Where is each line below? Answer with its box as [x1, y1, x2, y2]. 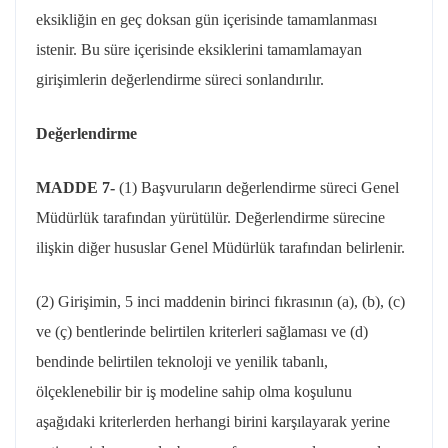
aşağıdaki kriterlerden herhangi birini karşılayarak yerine [36, 413, 390, 430]
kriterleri [209, 323, 262, 340]
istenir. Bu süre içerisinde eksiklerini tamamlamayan [36, 41, 362, 58]
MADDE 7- [36, 179, 119, 196]
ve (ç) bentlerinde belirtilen [36, 323, 209, 340]
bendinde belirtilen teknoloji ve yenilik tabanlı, [36, 353, 328, 370]
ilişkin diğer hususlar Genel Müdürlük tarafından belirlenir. [36, 239, 405, 256]
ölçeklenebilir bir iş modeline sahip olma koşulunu [36, 383, 352, 400]
